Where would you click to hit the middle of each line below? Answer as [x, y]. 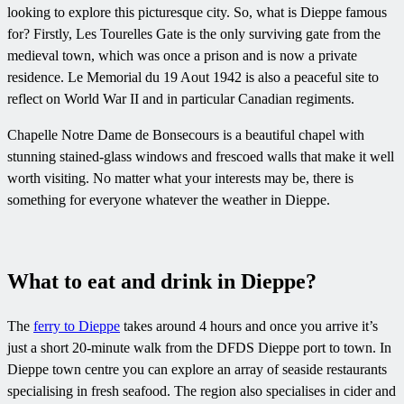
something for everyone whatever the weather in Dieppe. [169, 200]
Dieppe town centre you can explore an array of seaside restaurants [197, 370]
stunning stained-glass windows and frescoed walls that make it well [201, 157]
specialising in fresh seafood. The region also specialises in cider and [202, 391]
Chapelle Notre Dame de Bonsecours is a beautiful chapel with [186, 135]
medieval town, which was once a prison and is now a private [182, 56]
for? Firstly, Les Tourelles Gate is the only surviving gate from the [194, 34]
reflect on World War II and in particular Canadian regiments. [181, 99]
